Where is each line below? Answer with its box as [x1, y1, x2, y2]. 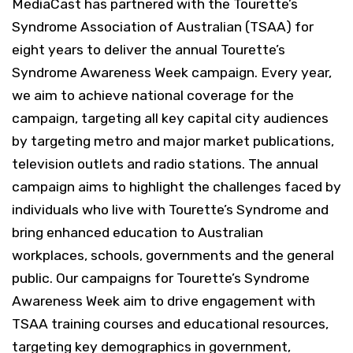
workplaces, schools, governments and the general [12, 247, 334, 263]
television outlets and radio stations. [12, 156, 248, 172]
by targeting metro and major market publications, [12, 133, 334, 149]
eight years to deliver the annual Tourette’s [12, 42, 285, 58]
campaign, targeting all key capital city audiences [12, 110, 329, 126]
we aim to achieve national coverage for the [12, 87, 294, 103]
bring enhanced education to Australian [12, 225, 263, 240]
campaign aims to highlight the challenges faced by [12, 179, 341, 195]
